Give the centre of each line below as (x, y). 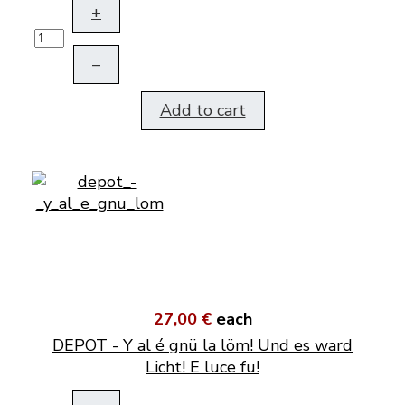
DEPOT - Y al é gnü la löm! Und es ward (202, 345)
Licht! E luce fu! (202, 367)
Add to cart (202, 110)
